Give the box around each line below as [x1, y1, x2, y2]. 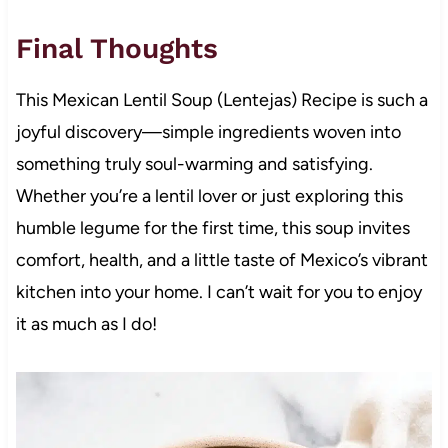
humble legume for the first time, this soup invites [15, 216, 410, 239]
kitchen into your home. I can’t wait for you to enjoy [15, 280, 422, 303]
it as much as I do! [15, 312, 157, 335]
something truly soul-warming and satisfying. [15, 152, 373, 175]
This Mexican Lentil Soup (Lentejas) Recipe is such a [15, 88, 428, 111]
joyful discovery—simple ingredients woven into [15, 120, 401, 143]
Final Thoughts [15, 31, 218, 65]
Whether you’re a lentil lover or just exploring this [15, 184, 403, 207]
